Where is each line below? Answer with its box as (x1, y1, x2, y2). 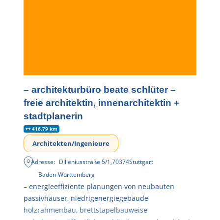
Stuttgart (129, 158, 154, 166)
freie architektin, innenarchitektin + (24, 98, 179, 109)
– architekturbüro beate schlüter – (24, 84, 176, 95)
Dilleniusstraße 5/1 (59, 158, 111, 166)
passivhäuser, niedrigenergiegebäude (24, 193, 148, 203)
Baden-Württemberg (38, 170, 95, 179)
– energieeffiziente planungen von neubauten (24, 182, 174, 192)
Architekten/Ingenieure (32, 139, 110, 148)
